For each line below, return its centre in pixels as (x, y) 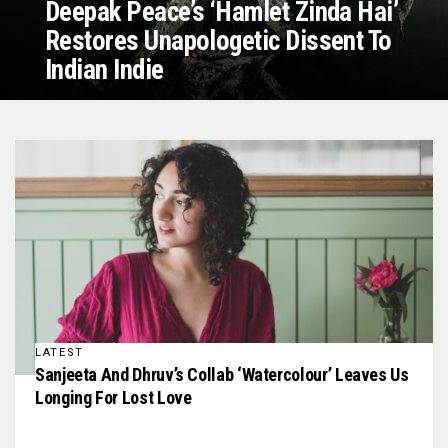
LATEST (59, 352)
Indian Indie (104, 70)
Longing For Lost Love (113, 397)
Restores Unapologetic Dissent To (218, 41)
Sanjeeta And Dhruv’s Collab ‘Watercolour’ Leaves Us (222, 374)
